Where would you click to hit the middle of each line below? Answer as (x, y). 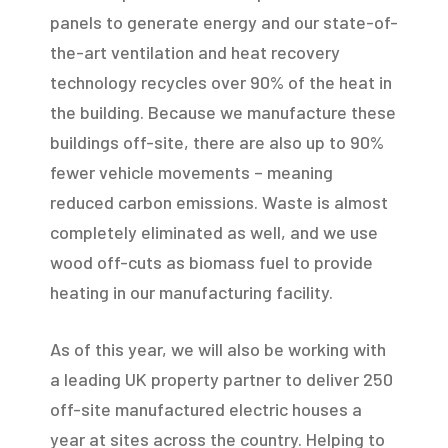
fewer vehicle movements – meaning (191, 171)
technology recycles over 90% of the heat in (221, 81)
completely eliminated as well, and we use (214, 231)
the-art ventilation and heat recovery (195, 51)
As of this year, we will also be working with (218, 348)
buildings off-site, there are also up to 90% (217, 141)
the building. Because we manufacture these (223, 111)
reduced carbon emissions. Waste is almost (219, 201)
